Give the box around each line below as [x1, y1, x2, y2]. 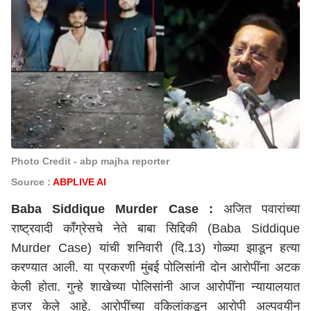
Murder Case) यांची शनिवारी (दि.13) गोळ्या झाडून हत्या [11, 241, 300, 255]
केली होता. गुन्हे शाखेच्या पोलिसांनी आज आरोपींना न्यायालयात [11, 280, 300, 294]
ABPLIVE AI [53, 176, 109, 187]
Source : [11, 176, 53, 187]
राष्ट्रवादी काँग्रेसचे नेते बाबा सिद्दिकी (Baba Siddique [11, 221, 300, 235]
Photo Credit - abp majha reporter [11, 155, 169, 167]
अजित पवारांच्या [212, 202, 301, 216]
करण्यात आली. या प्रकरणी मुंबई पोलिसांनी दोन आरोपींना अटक [11, 260, 300, 274]
